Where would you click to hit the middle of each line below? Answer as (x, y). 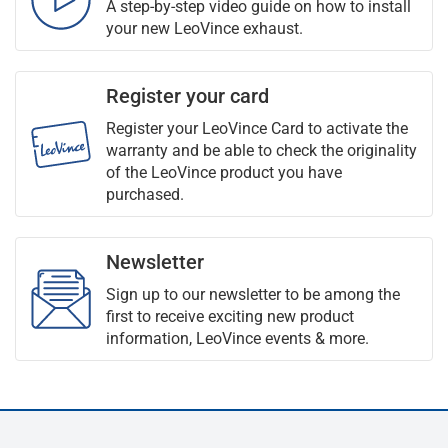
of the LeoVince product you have (224, 172)
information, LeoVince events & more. (237, 338)
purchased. (145, 194)
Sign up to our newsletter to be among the (253, 294)
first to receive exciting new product (230, 316)
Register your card (187, 96)
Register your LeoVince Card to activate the (257, 128)
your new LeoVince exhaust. (204, 28)
